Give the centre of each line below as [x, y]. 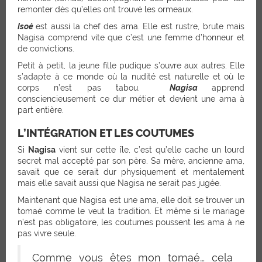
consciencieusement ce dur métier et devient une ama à [131, 99]
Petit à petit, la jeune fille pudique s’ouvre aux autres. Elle [131, 65]
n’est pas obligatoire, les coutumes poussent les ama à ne [131, 222]
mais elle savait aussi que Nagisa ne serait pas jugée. [119, 183]
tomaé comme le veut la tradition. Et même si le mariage [131, 211]
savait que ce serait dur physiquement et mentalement [131, 172]
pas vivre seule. [47, 233]
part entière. [41, 110]
